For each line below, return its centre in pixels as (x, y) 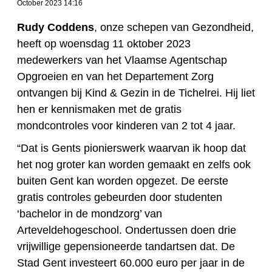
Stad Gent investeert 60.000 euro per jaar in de (131, 263)
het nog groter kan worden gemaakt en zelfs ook (134, 165)
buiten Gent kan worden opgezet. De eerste (123, 181)
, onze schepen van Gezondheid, (174, 28)
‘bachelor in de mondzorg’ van (90, 214)
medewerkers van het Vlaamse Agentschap (122, 60)
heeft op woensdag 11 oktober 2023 (104, 44)
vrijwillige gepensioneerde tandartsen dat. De (126, 247)
